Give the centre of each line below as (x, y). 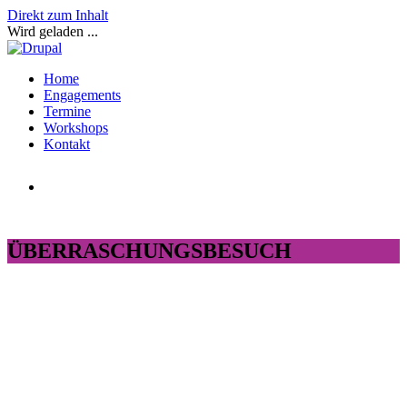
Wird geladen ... (53, 31)
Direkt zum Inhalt (58, 15)
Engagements (82, 95)
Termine (67, 111)
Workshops (76, 128)
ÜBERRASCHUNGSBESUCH (149, 250)
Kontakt (67, 144)
